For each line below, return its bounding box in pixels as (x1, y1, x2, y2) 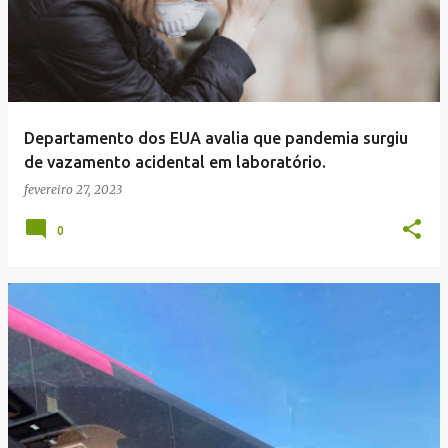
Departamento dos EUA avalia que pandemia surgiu (24, 129, 408, 147)
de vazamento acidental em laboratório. (24, 153, 326, 171)
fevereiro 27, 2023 (24, 182, 122, 197)
